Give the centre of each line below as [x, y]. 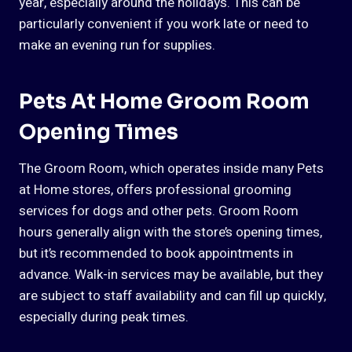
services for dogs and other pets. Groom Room [159, 211]
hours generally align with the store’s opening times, [170, 233]
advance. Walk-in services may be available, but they [171, 275]
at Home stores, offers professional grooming [155, 190]
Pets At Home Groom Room [164, 102]
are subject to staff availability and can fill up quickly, [172, 296]
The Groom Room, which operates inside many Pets [171, 169]
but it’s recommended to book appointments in [156, 254]
